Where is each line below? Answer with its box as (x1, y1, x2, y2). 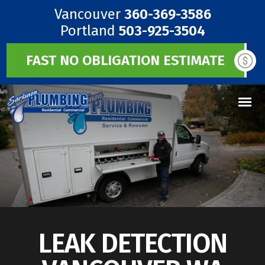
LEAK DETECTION (38, 228, 227, 260)
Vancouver (54, 6, 124, 22)
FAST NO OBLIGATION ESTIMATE (26, 52, 225, 69)
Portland (60, 22, 119, 39)
